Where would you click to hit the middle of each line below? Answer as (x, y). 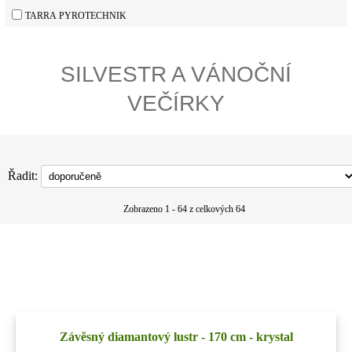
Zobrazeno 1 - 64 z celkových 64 (184, 209)
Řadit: (24, 176)
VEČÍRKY (176, 103)
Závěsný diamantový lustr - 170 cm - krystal (176, 336)
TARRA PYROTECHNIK (76, 16)
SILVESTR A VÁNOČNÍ (176, 74)
